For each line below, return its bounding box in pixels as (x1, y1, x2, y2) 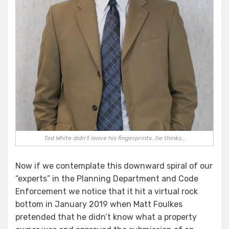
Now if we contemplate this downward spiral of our (15, 161, 213, 171)
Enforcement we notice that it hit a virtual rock (15, 186, 198, 196)
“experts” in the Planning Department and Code (15, 173, 198, 184)
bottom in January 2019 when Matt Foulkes (15, 199, 182, 209)
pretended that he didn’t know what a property (15, 212, 197, 222)
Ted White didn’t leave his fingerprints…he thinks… (44, 134, 185, 142)
